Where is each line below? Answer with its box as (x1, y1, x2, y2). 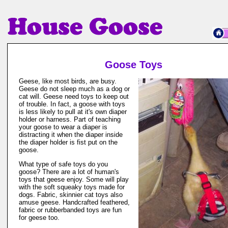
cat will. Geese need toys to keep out (19, 93, 129, 100)
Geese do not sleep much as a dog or (19, 85, 130, 93)
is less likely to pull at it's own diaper (19, 108, 127, 116)
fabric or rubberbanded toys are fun (19, 206, 122, 214)
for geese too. (19, 214, 60, 221)
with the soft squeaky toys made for (19, 183, 125, 191)
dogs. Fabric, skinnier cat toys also (19, 191, 123, 198)
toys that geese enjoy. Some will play (19, 176, 129, 183)
